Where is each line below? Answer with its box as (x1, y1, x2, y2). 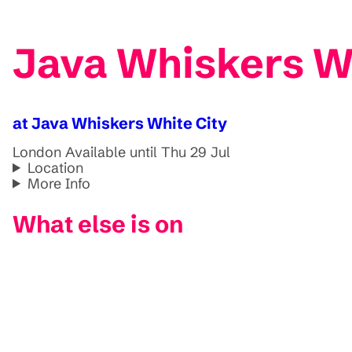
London (13, 142, 61, 161)
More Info (27, 174, 91, 192)
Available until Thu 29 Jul (65, 142, 230, 161)
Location (27, 158, 84, 177)
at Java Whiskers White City (13, 112, 227, 133)
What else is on (13, 209, 184, 239)
